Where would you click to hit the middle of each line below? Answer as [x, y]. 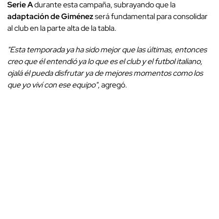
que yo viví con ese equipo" [53, 85]
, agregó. [112, 85]
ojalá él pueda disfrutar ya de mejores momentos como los [105, 73]
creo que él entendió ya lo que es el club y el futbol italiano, [105, 61]
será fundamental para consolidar [151, 16]
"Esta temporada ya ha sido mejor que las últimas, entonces [107, 49]
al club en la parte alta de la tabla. [62, 28]
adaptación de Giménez [50, 16]
